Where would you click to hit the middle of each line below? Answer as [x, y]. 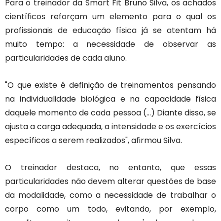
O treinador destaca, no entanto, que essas [110, 167]
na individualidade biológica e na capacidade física [110, 99]
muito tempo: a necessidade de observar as [110, 44]
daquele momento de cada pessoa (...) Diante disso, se [110, 113]
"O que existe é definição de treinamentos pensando [110, 85]
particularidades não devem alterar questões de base [110, 181]
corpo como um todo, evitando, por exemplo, [110, 209]
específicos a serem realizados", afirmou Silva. [93, 140]
